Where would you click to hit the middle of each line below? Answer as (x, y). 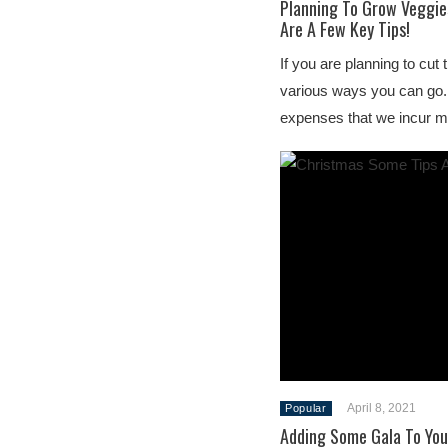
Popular (306, 408)
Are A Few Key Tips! (345, 29)
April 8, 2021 (381, 408)
